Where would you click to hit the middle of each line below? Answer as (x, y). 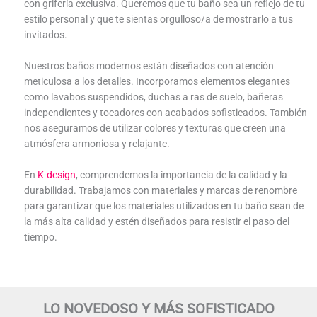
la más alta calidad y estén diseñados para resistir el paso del (156, 221)
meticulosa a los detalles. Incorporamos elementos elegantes (157, 81)
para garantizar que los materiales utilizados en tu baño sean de (163, 206)
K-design (56, 174)
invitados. (45, 34)
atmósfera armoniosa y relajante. (97, 143)
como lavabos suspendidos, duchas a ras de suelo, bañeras (153, 97)
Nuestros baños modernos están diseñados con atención (149, 65)
